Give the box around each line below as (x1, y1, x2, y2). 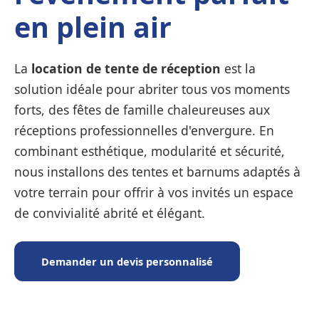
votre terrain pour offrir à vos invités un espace (14, 183, 293, 201)
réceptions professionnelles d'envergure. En (14, 121, 274, 139)
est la (221, 59, 256, 77)
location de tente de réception (31, 59, 221, 77)
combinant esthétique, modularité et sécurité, (14, 142, 285, 159)
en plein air (14, 7, 172, 46)
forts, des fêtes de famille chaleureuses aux (14, 100, 270, 118)
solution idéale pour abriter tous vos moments (14, 80, 290, 98)
